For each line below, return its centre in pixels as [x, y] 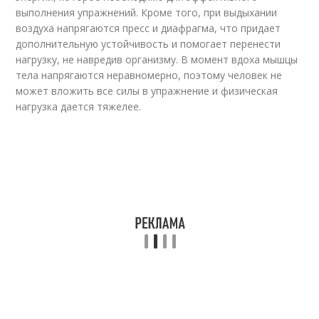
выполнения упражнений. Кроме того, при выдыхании [147, 12]
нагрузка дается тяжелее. [79, 106]
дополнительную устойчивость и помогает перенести [148, 44]
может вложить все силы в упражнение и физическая [147, 91]
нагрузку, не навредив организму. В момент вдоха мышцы [157, 59]
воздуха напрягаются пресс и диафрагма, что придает [148, 28]
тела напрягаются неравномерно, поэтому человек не [149, 75]
